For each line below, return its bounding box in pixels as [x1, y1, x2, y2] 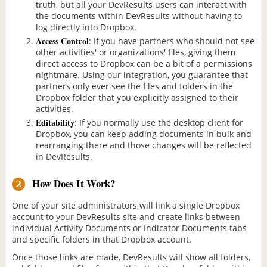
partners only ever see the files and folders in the [36, 80, 233, 92]
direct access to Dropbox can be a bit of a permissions [36, 58, 252, 70]
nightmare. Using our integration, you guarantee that [36, 69, 248, 81]
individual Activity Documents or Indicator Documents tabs [12, 222, 247, 234]
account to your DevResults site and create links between [12, 210, 240, 222]
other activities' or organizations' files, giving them [36, 46, 235, 58]
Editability [36, 116, 74, 129]
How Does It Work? [30, 176, 116, 191]
